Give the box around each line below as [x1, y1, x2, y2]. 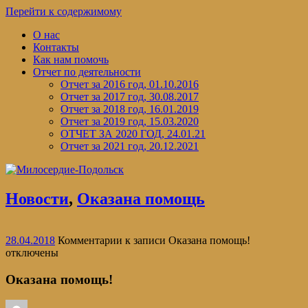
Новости [5, 189, 69, 208]
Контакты [33, 41, 79, 53]
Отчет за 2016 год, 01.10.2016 [60, 78, 199, 90]
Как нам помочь [33, 54, 109, 65]
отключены [5, 246, 58, 258]
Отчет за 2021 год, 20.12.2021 [60, 140, 199, 152]
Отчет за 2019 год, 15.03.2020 [60, 115, 199, 127]
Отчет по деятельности [33, 66, 141, 78]
